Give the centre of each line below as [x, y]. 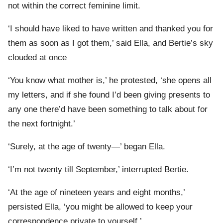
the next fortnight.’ [42, 124]
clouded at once [37, 58]
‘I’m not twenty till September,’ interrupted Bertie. [98, 170]
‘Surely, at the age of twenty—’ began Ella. [87, 147]
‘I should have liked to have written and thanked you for [111, 29]
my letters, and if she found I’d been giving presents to [109, 95]
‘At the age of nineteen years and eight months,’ [96, 193]
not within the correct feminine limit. [74, 6]
